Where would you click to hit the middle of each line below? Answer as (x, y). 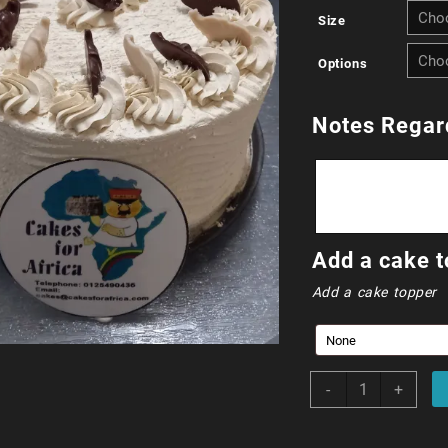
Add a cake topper (374, 292)
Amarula (371, 381)
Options (342, 63)
